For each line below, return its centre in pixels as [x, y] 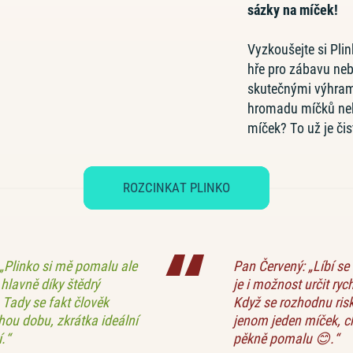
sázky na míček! [292, 10]
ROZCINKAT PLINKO [176, 188]
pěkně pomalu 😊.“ [286, 338]
